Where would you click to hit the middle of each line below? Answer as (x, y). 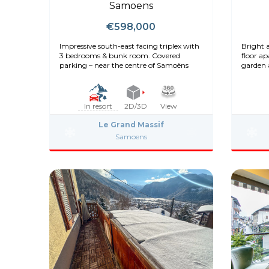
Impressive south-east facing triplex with (129, 46)
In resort (98, 106)
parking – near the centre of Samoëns (124, 65)
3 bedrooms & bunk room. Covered (120, 56)
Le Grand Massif (131, 125)
